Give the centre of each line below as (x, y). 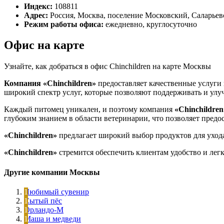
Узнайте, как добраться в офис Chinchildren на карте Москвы (107, 66)
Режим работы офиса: (64, 24)
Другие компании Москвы (52, 172)
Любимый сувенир (56, 191)
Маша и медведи (52, 218)
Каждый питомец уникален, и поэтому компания (89, 109)
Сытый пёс (43, 200)
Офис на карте (44, 45)
